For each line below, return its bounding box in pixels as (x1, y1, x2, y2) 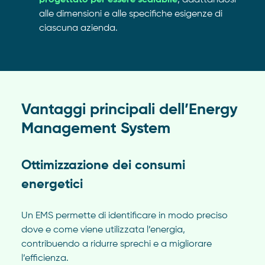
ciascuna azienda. (38, 24, 118, 34)
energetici (21, 178, 83, 192)
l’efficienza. (21, 254, 69, 264)
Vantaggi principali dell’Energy (21, 102, 238, 118)
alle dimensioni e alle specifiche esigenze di (38, 9, 222, 20)
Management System (21, 121, 170, 137)
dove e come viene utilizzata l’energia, (21, 225, 185, 235)
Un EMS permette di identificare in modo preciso (21, 211, 228, 221)
